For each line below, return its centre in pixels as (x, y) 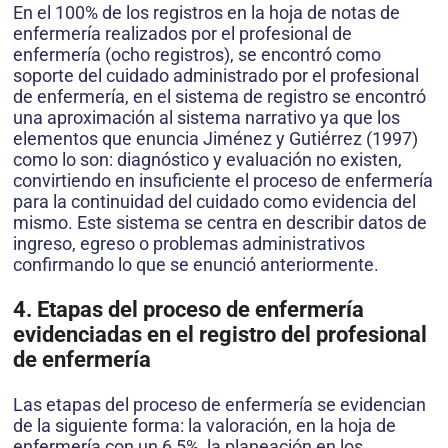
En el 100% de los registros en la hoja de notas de (206, 13)
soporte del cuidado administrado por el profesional (216, 76)
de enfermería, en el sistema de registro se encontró (219, 97)
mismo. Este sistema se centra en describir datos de (220, 223)
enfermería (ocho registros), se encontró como (197, 55)
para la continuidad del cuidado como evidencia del (214, 202)
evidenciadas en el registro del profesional (220, 335)
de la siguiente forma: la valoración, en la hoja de (204, 426)
